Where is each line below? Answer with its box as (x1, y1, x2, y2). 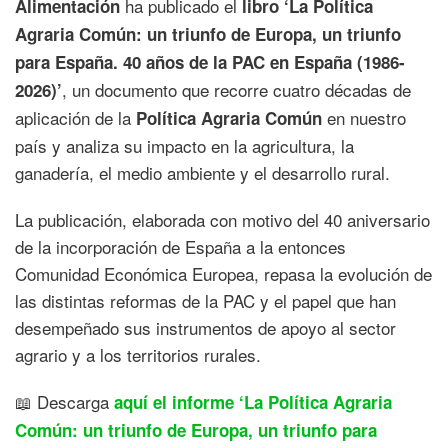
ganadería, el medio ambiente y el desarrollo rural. (15, 159, 390, 185)
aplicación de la (15, 104, 136, 130)
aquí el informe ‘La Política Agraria (114, 389, 392, 414)
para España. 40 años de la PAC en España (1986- (15, 49, 405, 74)
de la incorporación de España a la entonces (15, 233, 346, 259)
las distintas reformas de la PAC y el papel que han (15, 287, 396, 313)
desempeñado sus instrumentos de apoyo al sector (15, 314, 396, 340)
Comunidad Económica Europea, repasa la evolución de (15, 260, 432, 286)
